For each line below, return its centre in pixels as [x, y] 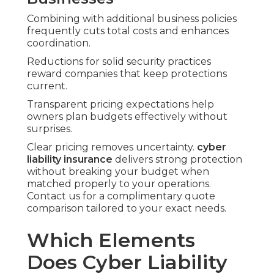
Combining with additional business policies [132, 19]
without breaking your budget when [118, 172]
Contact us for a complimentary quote [121, 196]
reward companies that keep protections [127, 74]
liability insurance [70, 160]
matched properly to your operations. [119, 184]
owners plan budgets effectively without [127, 117]
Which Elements [111, 240]
